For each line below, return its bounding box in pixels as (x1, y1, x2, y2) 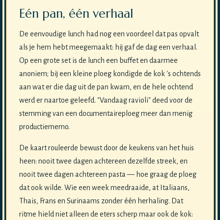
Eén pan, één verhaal (19, 6, 133, 22)
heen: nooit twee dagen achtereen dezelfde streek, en (19, 157, 188, 165)
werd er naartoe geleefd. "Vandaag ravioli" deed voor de (19, 96, 192, 105)
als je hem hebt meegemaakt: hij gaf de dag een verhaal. (19, 43, 197, 52)
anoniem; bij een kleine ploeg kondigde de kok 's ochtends (19, 70, 201, 78)
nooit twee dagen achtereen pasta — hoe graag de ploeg (19, 170, 196, 179)
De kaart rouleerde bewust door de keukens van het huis (19, 144, 194, 152)
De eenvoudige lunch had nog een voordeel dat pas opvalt (19, 30, 199, 38)
